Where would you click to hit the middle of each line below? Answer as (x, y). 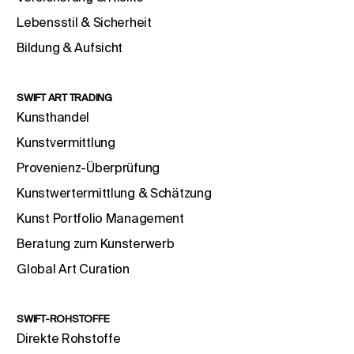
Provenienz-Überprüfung (88, 168)
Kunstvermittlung (66, 143)
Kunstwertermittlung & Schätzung (114, 193)
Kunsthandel (53, 117)
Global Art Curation (73, 269)
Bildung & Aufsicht (70, 48)
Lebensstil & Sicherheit (84, 23)
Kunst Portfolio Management (100, 218)
